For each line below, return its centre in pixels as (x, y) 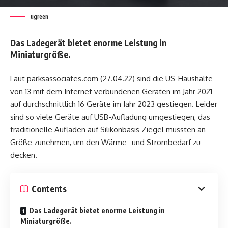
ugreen (39, 17)
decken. (24, 155)
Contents (49, 189)
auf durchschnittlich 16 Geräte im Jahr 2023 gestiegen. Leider (114, 104)
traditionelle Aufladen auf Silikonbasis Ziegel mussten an (108, 129)
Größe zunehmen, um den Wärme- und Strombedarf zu (105, 142)
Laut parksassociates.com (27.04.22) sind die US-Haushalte (111, 78)
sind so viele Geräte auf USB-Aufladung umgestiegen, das (110, 117)
